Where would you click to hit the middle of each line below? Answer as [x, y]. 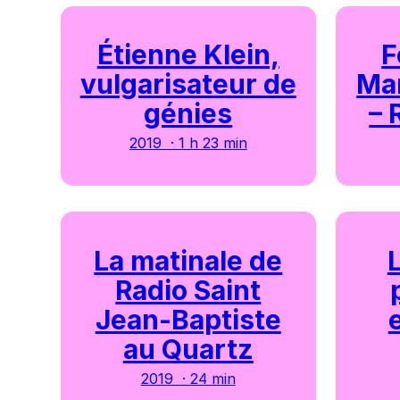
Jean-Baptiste [188, 319]
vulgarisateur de [188, 84]
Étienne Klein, [188, 55]
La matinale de [188, 260]
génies [188, 114]
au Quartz [188, 349]
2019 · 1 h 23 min [188, 143]
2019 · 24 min [188, 378]
